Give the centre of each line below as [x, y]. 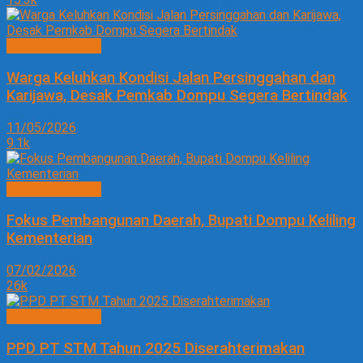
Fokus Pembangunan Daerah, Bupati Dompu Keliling [181, 221]
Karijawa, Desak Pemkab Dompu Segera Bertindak [177, 95]
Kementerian [49, 239]
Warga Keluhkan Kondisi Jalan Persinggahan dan [171, 77]
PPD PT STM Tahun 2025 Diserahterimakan [156, 348]
